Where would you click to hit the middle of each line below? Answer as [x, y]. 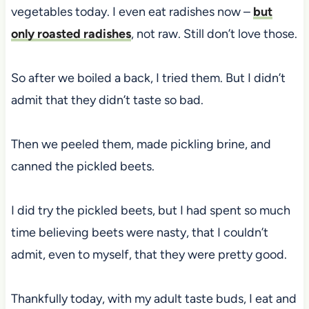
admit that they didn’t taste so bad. [107, 100]
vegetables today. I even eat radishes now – [132, 12]
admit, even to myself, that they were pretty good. [149, 255]
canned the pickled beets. [82, 167]
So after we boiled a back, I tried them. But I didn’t [148, 78]
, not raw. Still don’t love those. [214, 34]
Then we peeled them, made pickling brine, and [141, 144]
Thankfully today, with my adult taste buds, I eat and [153, 299]
